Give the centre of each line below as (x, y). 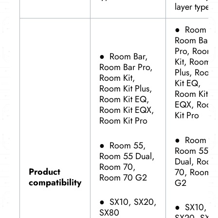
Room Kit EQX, (127, 110)
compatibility (55, 182)
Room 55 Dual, (127, 156)
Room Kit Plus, (126, 88)
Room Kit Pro (123, 120)
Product (45, 172)
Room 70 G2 (123, 177)
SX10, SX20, (133, 202)
